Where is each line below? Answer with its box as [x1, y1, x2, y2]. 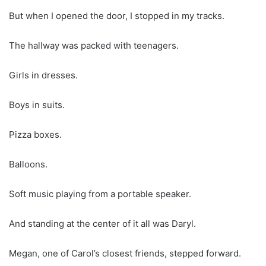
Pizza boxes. [9, 128, 62, 140]
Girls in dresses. [9, 69, 78, 81]
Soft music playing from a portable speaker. [9, 188, 191, 199]
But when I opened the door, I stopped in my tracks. [9, 9, 224, 21]
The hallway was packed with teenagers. [9, 39, 179, 51]
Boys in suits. [9, 99, 65, 110]
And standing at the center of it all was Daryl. [9, 217, 196, 229]
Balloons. [9, 158, 47, 170]
